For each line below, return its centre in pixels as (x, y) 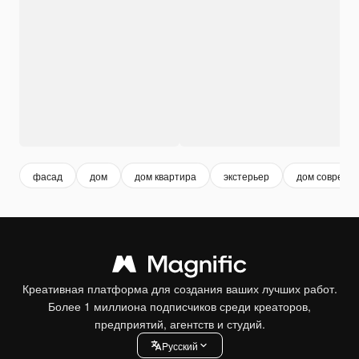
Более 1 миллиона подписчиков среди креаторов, (179, 306)
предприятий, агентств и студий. (179, 324)
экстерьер (246, 175)
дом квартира (165, 175)
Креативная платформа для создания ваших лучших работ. (179, 288)
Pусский (179, 345)
